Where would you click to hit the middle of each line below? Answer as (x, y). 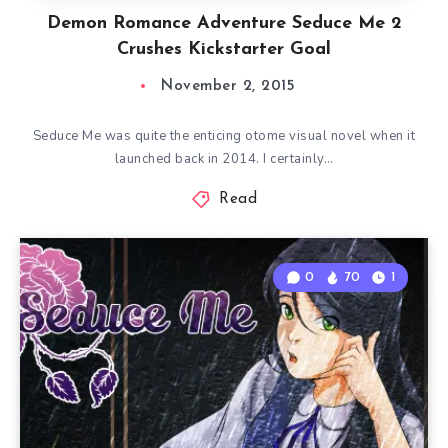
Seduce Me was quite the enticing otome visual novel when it (224, 136)
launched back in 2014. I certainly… (224, 159)
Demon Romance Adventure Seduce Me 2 (224, 23)
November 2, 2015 (228, 86)
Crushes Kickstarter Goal (224, 49)
